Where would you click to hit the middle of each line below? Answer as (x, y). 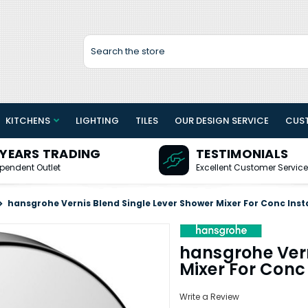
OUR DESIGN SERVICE (222, 120)
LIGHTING (97, 120)
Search (100, 41)
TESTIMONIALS (242, 154)
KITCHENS (28, 120)
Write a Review (209, 297)
